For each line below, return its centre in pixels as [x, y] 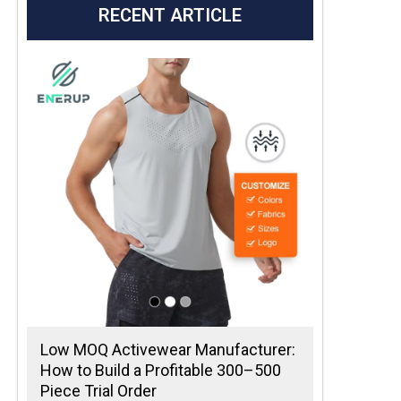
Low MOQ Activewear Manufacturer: [168, 350]
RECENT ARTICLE [170, 16]
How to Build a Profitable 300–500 [161, 371]
